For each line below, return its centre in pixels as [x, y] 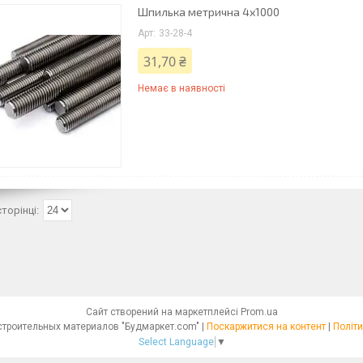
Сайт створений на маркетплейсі [163, 312]
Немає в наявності [181, 88]
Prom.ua [259, 312]
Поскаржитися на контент [266, 327]
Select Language [176, 342]
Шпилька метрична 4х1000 [209, 12]
